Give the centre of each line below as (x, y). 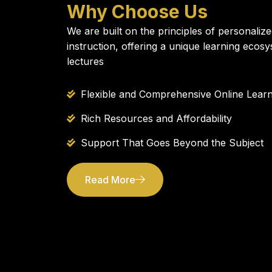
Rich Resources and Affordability (156, 118)
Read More (110, 179)
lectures (85, 61)
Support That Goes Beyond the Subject (172, 142)
